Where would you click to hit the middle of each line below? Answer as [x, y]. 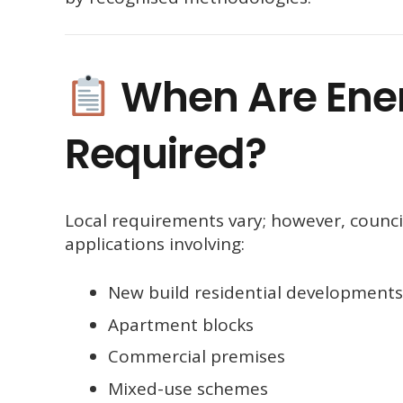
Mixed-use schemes [188, 388]
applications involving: [155, 243]
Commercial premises [196, 357]
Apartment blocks [180, 324]
